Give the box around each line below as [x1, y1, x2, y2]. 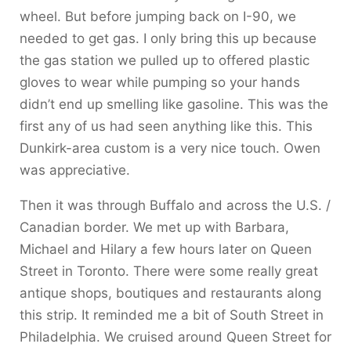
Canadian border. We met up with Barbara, [20, 219, 289, 235]
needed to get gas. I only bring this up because [20, 31, 317, 46]
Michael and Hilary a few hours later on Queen [20, 241, 312, 257]
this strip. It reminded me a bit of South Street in [20, 307, 324, 323]
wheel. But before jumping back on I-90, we [20, 9, 296, 24]
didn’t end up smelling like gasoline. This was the [20, 96, 328, 112]
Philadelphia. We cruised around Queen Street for [20, 329, 331, 345]
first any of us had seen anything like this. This [20, 118, 313, 134]
